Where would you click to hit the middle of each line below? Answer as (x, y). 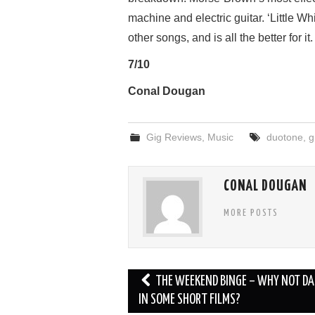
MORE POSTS (251, 213)
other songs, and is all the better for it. (220, 38)
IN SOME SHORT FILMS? (189, 300)
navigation (158, 300)
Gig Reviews (174, 137)
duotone (284, 137)
